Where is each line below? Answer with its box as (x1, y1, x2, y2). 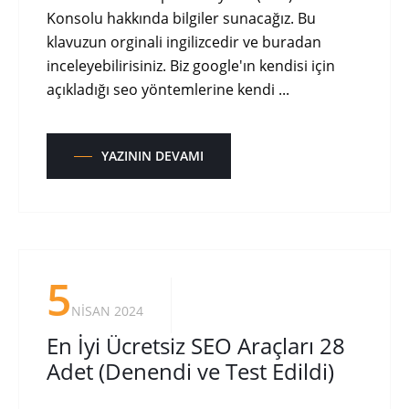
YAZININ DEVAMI (101, 147, 204, 164)
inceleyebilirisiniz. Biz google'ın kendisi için (47, 56, 335, 76)
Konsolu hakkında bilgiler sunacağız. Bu (47, 8, 316, 28)
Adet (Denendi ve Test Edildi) (47, 356, 334, 386)
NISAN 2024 (71, 302, 143, 320)
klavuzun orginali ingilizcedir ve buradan (47, 32, 321, 52)
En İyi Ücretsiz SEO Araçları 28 (47, 330, 345, 361)
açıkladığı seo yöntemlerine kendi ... (47, 79, 289, 100)
